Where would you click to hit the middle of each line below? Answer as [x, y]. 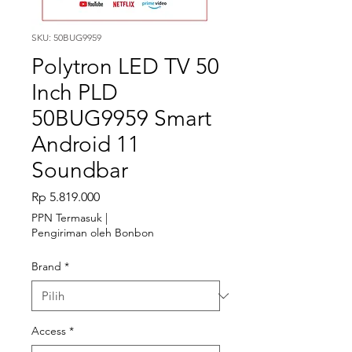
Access [49, 331]
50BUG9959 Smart [121, 118]
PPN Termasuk [67, 218]
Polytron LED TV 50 [125, 66]
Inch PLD [75, 92]
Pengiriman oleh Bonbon [93, 233]
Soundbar [80, 170]
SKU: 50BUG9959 [66, 37]
